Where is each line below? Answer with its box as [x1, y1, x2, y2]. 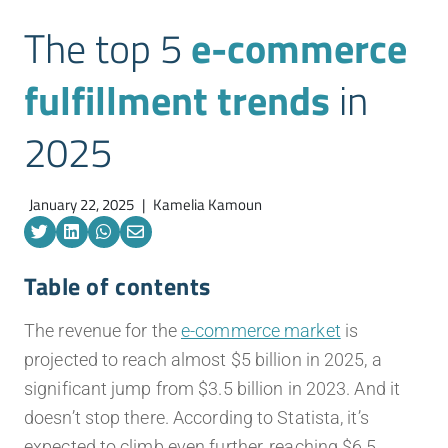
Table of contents [24, 268, 211, 305]
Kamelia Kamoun [153, 193, 262, 216]
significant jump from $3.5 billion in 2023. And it [24, 378, 401, 400]
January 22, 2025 [29, 193, 134, 216]
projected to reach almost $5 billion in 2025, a [24, 349, 382, 371]
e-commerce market [181, 320, 341, 342]
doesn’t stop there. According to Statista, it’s [24, 407, 369, 429]
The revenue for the [24, 320, 181, 342]
